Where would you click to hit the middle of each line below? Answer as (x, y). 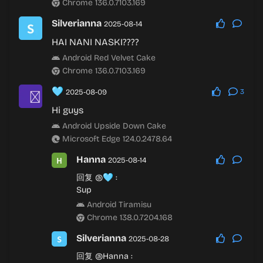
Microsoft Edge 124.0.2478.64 (116, 139)
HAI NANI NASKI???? (95, 42)
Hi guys (68, 110)
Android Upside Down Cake (113, 126)
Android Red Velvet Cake (108, 58)
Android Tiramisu (118, 205)
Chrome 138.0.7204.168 (128, 218)
